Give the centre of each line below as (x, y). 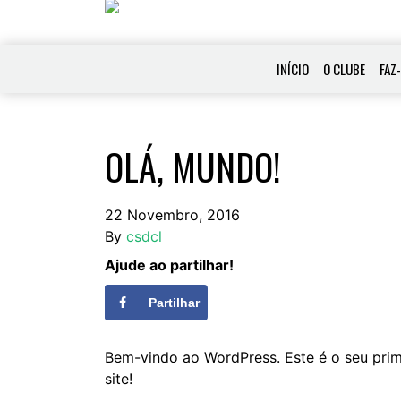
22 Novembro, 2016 (172, 214)
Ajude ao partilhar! (169, 264)
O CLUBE (345, 68)
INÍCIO (293, 68)
